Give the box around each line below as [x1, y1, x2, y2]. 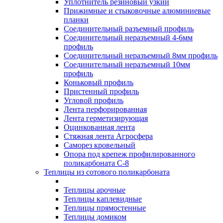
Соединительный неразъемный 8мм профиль [64, 51, 218, 60]
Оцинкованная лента [64, 123, 135, 132]
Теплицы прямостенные [64, 204, 146, 213]
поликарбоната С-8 [64, 159, 129, 168]
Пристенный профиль [64, 87, 139, 96]
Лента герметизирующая [64, 114, 148, 123]
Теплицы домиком [64, 213, 126, 222]
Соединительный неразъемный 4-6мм [64, 33, 193, 42]
